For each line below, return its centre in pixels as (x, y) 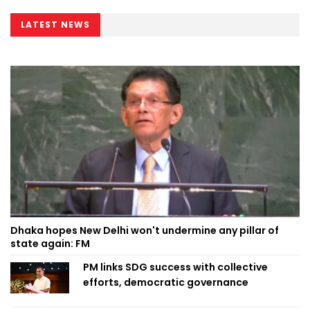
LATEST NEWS (55, 25)
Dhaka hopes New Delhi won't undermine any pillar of (145, 231)
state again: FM (50, 244)
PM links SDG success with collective (175, 267)
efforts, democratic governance (166, 283)
